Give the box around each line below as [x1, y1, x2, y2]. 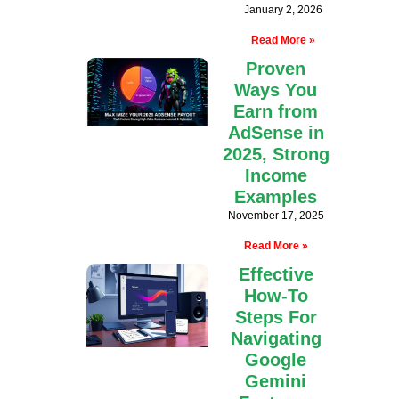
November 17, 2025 [227, 209, 324, 223]
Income [244, 166, 307, 186]
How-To [243, 286, 308, 306]
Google [245, 350, 307, 370]
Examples [234, 187, 318, 208]
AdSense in [227, 123, 324, 143]
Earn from [233, 102, 319, 122]
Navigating [230, 329, 322, 349]
